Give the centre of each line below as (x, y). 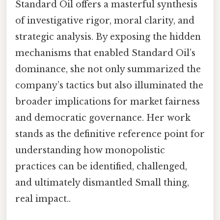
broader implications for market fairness (108, 101)
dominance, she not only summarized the (108, 69)
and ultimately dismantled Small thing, (102, 182)
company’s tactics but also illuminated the (109, 85)
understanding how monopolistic (90, 150)
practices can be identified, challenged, (101, 166)
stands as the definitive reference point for (110, 134)
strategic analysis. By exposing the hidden (108, 37)
